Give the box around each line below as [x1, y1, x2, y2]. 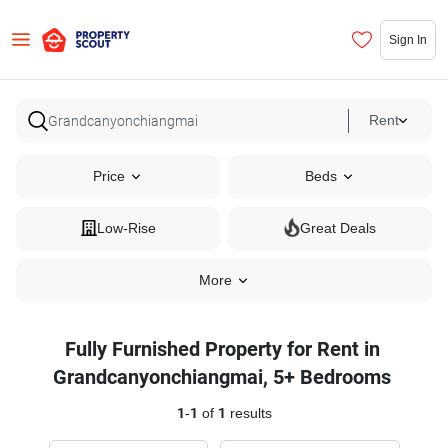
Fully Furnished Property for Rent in [64, 337, 380, 361]
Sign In [389, 31, 427, 47]
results [225, 405, 272, 422]
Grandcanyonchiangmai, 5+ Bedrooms [53, 365, 391, 389]
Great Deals [300, 220, 376, 237]
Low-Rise [96, 220, 156, 237]
